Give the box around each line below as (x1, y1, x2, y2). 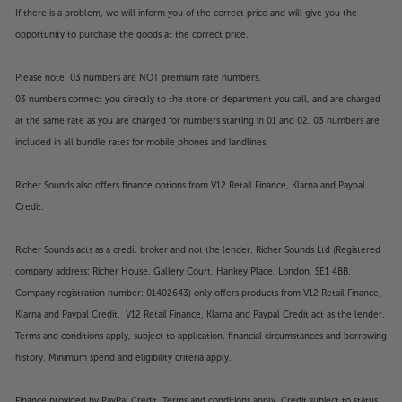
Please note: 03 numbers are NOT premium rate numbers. (15, 73, 261, 83)
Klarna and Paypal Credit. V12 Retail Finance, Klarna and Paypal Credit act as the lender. (15, 310, 385, 320)
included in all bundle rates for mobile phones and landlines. (15, 137, 268, 148)
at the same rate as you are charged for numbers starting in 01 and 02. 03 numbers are (15, 116, 380, 127)
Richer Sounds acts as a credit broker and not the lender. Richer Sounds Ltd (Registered (15, 245, 380, 256)
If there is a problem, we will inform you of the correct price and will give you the (15, 8, 357, 19)
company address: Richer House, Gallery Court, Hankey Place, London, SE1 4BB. (15, 267, 351, 277)
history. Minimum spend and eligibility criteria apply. (15, 353, 232, 363)
